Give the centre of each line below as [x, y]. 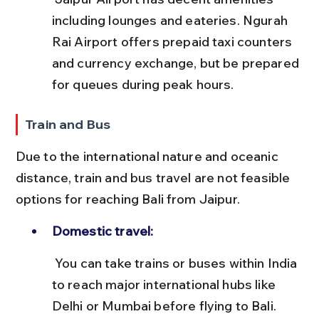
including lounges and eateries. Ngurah [171, 20]
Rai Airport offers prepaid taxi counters [173, 41]
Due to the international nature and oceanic [148, 156]
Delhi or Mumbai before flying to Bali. [164, 305]
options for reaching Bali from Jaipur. [127, 199]
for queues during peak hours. [143, 84]
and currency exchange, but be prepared [177, 63]
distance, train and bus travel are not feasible [154, 177]
